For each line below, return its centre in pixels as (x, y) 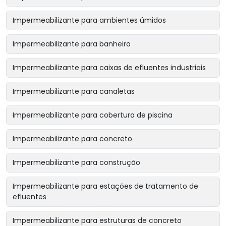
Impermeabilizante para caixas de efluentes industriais (109, 68)
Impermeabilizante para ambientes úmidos (89, 20)
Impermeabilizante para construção (76, 163)
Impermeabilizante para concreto (72, 139)
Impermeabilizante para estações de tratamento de (105, 186)
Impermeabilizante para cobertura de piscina (93, 115)
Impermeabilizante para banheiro (72, 44)
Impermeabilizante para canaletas (74, 92)
